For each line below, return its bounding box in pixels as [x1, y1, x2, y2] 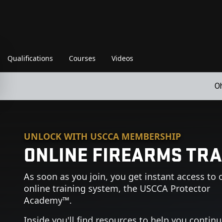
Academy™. [24, 194, 72, 206]
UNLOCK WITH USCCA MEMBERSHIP [24, 130, 181, 142]
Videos [111, 54, 133, 63]
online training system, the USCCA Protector [24, 182, 210, 194]
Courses [69, 54, 96, 63]
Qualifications [7, 54, 53, 63]
